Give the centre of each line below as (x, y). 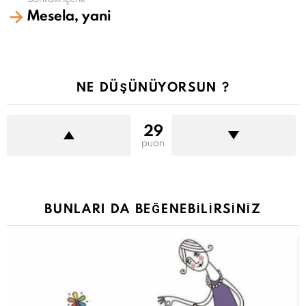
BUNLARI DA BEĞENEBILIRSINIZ (153, 209)
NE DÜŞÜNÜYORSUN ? (153, 86)
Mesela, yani (69, 16)
